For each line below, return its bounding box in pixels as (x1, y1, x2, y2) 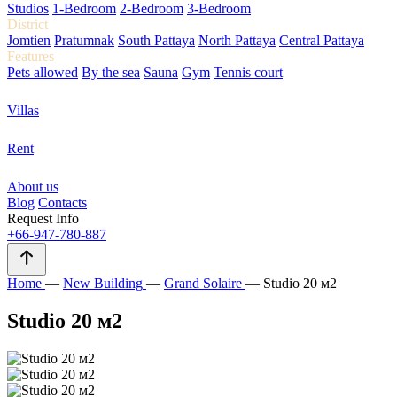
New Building (63, 276, 143, 291)
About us (7, 179, 58, 194)
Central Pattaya (279, 33, 364, 48)
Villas (7, 103, 39, 118)
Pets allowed (7, 65, 78, 80)
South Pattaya (118, 33, 195, 48)
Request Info (7, 211, 79, 226)
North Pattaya (198, 33, 276, 48)
